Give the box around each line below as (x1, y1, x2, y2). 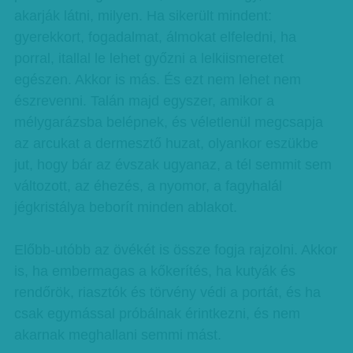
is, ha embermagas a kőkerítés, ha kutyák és (13, 263, 295, 279)
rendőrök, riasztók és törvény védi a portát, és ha (13, 284, 321, 300)
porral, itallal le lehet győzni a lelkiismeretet (13, 50, 284, 66)
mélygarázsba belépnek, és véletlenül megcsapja (13, 114, 323, 130)
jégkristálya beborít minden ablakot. (13, 199, 237, 215)
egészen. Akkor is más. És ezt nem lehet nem (13, 72, 301, 87)
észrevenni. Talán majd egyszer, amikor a (13, 93, 274, 109)
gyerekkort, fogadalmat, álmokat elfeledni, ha (13, 29, 296, 45)
